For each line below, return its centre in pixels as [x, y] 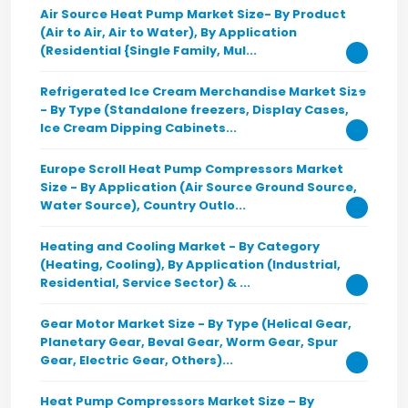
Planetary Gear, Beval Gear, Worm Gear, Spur [189, 342]
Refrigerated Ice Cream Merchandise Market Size [203, 92]
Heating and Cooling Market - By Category [180, 246]
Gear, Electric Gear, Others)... [137, 360]
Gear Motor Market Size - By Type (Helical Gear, [196, 324]
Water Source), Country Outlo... [143, 205]
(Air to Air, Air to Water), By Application [168, 32]
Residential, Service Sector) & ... [145, 283]
